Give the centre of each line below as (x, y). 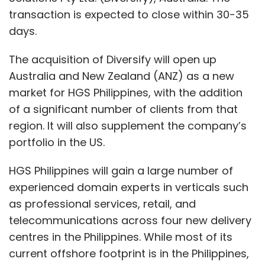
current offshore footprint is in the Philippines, (129, 253)
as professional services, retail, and (102, 204)
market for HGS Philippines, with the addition (126, 93)
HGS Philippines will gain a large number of (121, 171)
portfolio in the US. (58, 142)
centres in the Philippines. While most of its (121, 237)
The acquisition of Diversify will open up (113, 59)
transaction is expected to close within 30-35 (129, 14)
